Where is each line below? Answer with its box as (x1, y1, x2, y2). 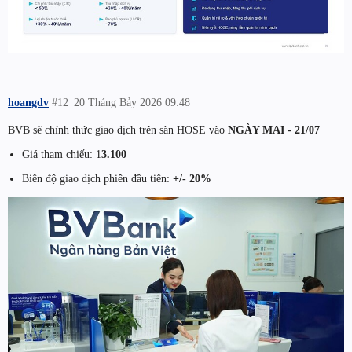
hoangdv (8, 95, 49, 108)
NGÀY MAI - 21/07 (228, 123, 320, 136)
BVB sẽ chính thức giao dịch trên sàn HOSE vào (8, 123, 228, 136)
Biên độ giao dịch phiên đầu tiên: (21, 172, 173, 185)
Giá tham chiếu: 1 (21, 148, 101, 161)
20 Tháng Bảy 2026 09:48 (74, 95, 191, 108)
